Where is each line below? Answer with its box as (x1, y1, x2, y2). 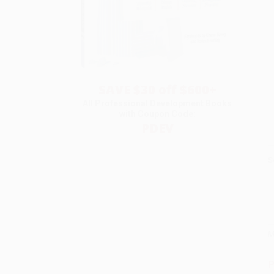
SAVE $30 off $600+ (98, 81, 217, 98)
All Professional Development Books (83, 98, 232, 109)
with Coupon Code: (119, 109, 196, 119)
